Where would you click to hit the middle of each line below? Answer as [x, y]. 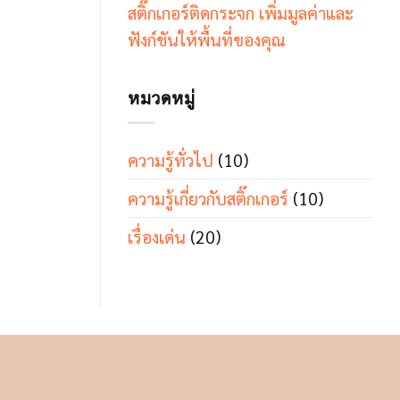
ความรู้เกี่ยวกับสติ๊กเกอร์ [208, 198]
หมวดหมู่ [162, 96]
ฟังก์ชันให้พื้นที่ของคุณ [207, 38]
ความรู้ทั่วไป [171, 160]
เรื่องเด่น [157, 237]
